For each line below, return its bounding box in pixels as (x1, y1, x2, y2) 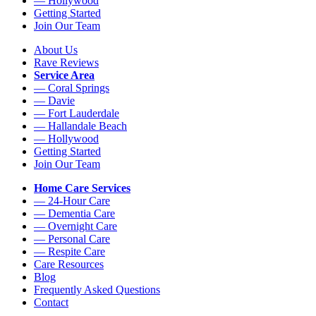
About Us (34, 43, 78, 56)
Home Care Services (34, 181, 130, 194)
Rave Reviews (34, 56, 99, 68)
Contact (34, 296, 68, 308)
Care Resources (34, 257, 104, 270)
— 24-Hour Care (34, 194, 110, 207)
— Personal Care (34, 232, 110, 245)
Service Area (34, 68, 95, 81)
